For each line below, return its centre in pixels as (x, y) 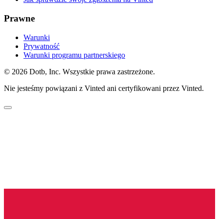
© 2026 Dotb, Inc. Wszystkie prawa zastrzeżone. (79, 71)
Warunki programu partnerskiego (74, 55)
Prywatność (42, 46)
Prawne (19, 18)
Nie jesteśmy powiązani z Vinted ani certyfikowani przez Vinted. (104, 88)
